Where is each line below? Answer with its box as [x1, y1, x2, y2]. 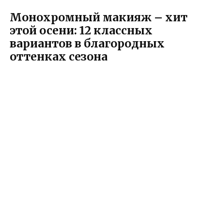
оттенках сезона [10, 49, 108, 64]
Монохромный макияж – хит [10, 10, 187, 25]
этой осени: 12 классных [10, 23, 153, 38]
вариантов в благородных [10, 36, 165, 51]
